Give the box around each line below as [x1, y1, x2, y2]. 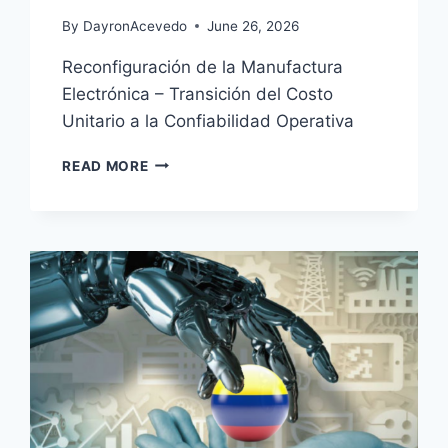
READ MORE [62, 157, 149, 174]
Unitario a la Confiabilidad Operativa [62, 110, 355, 131]
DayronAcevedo [82, 17, 187, 34]
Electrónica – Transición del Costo [62, 83, 334, 104]
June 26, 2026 [206, 17, 299, 34]
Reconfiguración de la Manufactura [62, 56, 344, 77]
